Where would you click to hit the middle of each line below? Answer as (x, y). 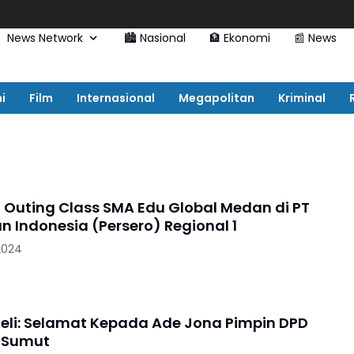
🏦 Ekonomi (239, 38)
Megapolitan (217, 98)
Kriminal (302, 98)
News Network (45, 38)
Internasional (116, 98)
